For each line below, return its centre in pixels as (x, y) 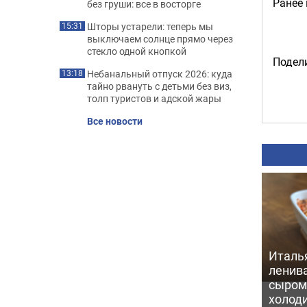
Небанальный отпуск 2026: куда (160, 74)
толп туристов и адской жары (154, 98)
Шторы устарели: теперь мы (150, 26)
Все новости (115, 121)
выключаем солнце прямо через (160, 39)
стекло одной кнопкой (137, 51)
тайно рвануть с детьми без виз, (159, 86)
